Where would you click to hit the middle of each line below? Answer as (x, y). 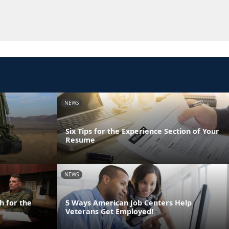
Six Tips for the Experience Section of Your (142, 131)
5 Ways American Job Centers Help (129, 202)
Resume (80, 140)
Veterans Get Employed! (109, 211)
